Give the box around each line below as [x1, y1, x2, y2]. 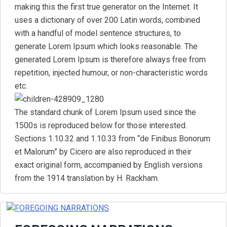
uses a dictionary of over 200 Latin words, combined [15, 15, 200, 25]
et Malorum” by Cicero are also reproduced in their [15, 147, 192, 157]
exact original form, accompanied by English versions [15, 160, 203, 170]
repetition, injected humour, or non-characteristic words [15, 68, 208, 78]
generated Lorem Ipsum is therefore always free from [15, 55, 206, 64]
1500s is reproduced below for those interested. [15, 121, 187, 130]
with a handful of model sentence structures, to [15, 28, 181, 38]
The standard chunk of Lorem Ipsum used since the [15, 107, 196, 117]
